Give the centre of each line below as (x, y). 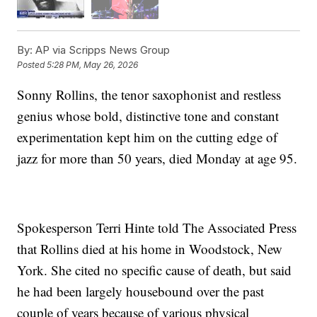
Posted (32, 65)
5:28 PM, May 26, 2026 (93, 65)
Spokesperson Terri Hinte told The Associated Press (157, 227)
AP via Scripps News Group (102, 50)
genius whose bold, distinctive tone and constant (148, 115)
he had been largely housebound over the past (141, 291)
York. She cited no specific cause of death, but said (155, 270)
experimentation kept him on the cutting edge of (148, 137)
